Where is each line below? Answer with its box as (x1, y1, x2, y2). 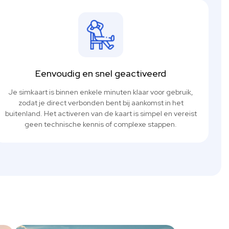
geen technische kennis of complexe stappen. (25, 120, 177, 129)
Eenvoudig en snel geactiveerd (35, 67, 167, 80)
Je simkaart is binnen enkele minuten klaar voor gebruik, (8, 87, 194, 97)
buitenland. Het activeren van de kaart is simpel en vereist (5, 109, 197, 119)
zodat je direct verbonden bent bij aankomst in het (18, 98, 184, 108)
